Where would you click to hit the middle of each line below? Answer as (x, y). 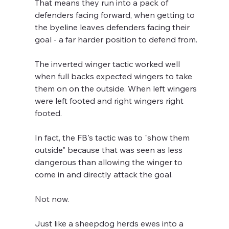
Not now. (53, 199)
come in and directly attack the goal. (104, 175)
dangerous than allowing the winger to (110, 162)
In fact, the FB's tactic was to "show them (113, 138)
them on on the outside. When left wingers (117, 89)
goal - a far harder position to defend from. (116, 40)
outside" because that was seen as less (110, 150)
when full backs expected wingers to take (115, 76)
